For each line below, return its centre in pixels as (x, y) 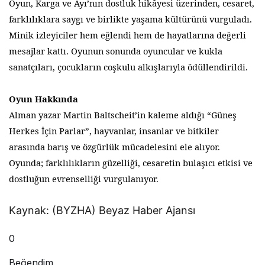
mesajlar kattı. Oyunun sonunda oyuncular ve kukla (116, 51)
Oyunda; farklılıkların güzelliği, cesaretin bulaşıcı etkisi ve (131, 162)
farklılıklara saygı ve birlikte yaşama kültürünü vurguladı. (131, 19)
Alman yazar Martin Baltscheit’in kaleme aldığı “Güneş (123, 114)
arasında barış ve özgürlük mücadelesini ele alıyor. (115, 146)
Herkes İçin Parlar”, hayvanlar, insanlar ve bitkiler (114, 130)
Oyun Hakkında (44, 98)
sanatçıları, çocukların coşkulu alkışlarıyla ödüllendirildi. (129, 67)
